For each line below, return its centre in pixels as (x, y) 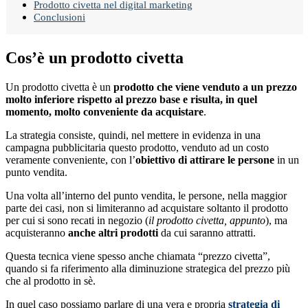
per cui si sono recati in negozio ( (77, 220)
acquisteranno (37, 233)
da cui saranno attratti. (207, 233)
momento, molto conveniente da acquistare (104, 112)
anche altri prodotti (113, 233)
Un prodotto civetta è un (59, 87)
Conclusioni (59, 17)
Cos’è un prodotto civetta (95, 58)
